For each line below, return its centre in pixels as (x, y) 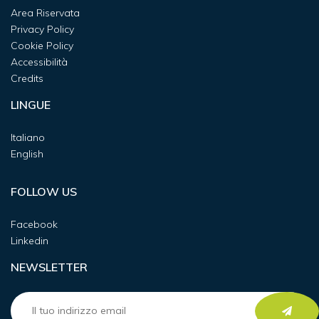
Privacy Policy (42, 30)
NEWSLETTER (49, 267)
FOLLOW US (44, 192)
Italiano (28, 138)
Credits (27, 79)
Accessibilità (39, 62)
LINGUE (31, 105)
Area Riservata (45, 13)
